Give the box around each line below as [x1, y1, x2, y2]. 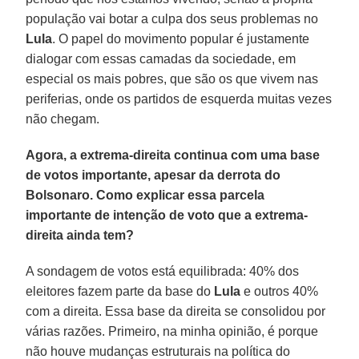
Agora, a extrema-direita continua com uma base [26, 147, 321, 162]
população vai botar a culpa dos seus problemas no [26, 11, 319, 26]
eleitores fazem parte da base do [26, 284, 215, 298]
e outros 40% [240, 284, 319, 298]
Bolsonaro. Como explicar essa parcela [26, 188, 265, 202]
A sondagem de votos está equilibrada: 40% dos [26, 264, 300, 278]
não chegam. [26, 111, 100, 126]
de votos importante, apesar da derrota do [26, 167, 281, 182]
